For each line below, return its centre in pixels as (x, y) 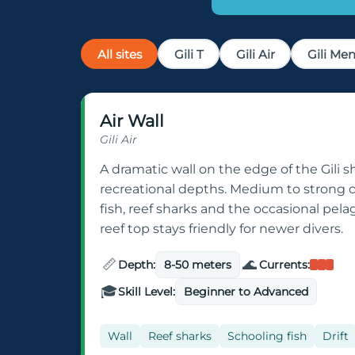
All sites (119, 54)
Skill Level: (147, 292)
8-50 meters (198, 265)
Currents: (284, 265)
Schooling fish (267, 336)
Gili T (189, 54)
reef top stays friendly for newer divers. (221, 229)
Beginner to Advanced (246, 292)
